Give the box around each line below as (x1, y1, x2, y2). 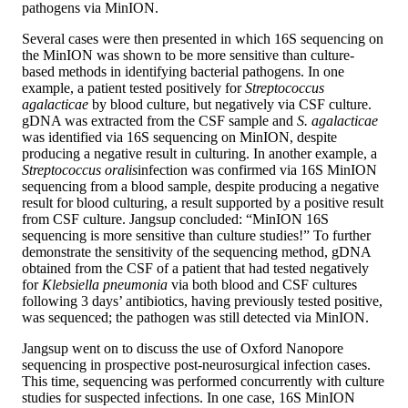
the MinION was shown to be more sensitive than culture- (22, 47, 354, 64)
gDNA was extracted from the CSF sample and (22, 113, 297, 129)
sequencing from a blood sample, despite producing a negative (22, 178, 379, 195)
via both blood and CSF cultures (168, 277, 357, 293)
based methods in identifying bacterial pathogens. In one (22, 64, 344, 80)
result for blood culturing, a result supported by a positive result (22, 195, 383, 211)
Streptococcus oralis (22, 162, 138, 178)
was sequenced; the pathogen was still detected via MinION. (22, 310, 369, 326)
